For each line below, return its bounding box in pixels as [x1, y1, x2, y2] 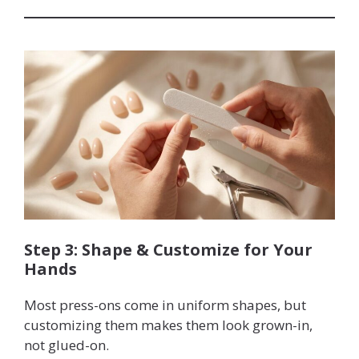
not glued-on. [24, 335, 109, 354]
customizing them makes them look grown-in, [24, 315, 313, 334]
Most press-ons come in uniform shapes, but [24, 295, 306, 314]
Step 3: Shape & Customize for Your [24, 238, 313, 260]
